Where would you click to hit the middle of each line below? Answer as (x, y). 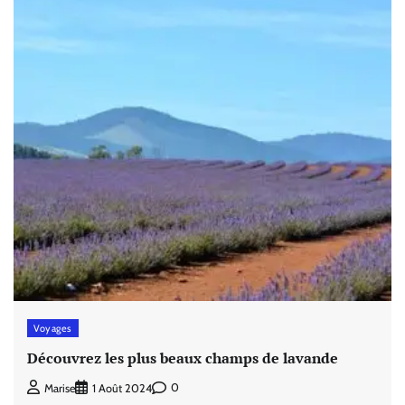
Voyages (53, 328)
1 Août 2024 (122, 388)
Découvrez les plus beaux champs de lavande (183, 358)
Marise (60, 388)
